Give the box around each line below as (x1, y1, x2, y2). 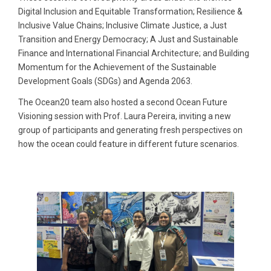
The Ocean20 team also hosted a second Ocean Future (18, 97, 227, 107)
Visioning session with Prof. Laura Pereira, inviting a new (18, 111, 231, 121)
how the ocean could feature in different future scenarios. (18, 139, 239, 149)
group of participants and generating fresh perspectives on (18, 125, 243, 135)
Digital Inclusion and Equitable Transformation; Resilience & (18, 6, 243, 16)
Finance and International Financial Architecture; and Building (18, 48, 249, 58)
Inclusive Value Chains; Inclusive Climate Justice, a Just (18, 20, 227, 30)
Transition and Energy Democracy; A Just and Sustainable (18, 34, 238, 44)
